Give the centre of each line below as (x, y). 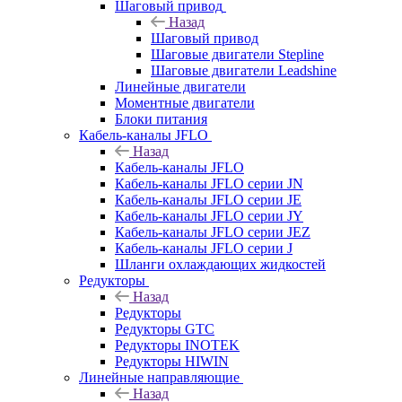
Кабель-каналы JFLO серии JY (209, 215)
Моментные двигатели (185, 102)
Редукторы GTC (165, 328)
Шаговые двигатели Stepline (237, 54)
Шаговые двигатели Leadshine (244, 70)
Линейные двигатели (180, 86)
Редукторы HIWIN (172, 361)
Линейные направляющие (159, 377)
